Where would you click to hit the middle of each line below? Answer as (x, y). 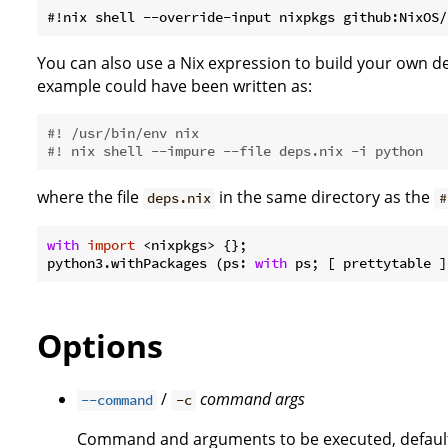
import (111, 245)
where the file (90, 197)
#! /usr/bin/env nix (123, 133)
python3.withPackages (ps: (151, 263)
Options (100, 345)
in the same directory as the (325, 197)
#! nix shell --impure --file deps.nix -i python (235, 151)
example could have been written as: (174, 86)
